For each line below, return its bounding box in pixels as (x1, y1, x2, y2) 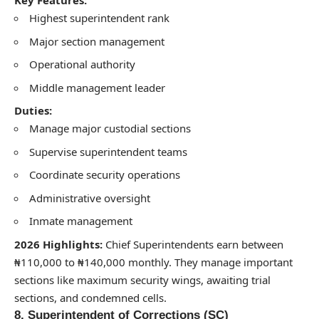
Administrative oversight (29, 190, 150, 205)
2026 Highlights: (14, 236, 103, 251)
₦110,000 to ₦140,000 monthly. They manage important (14, 254, 293, 269)
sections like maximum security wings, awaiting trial (14, 272, 271, 287)
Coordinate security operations (29, 167, 180, 182)
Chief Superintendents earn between (103, 236, 283, 251)
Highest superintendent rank (29, 11, 169, 26)
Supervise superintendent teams (29, 144, 187, 159)
